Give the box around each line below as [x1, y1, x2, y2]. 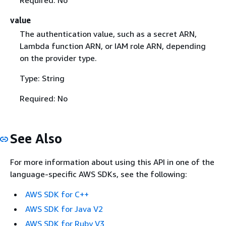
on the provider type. [19, 52, 97, 63]
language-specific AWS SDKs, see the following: [10, 169, 187, 180]
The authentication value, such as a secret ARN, [19, 28, 197, 39]
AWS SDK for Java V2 [25, 204, 103, 214]
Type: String [19, 73, 65, 83]
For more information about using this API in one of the [10, 157, 214, 167]
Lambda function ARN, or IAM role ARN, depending [19, 40, 206, 51]
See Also [10, 130, 62, 146]
